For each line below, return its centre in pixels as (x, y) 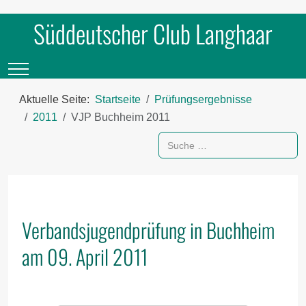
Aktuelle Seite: (57, 99)
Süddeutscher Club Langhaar (153, 33)
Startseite (118, 99)
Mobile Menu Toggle (67, 67)
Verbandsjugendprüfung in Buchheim (148, 230)
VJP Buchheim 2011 (121, 117)
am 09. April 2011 (85, 257)
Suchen (177, 138)
